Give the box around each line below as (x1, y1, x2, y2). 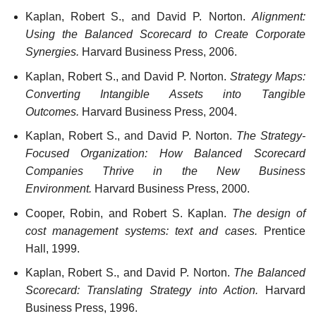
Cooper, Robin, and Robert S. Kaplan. (25, 207, 232, 219)
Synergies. (25, 46, 79, 59)
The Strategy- (236, 130, 306, 142)
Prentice (257, 224, 306, 237)
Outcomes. (25, 105, 79, 118)
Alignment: (252, 11, 305, 23)
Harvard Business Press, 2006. (78, 46, 237, 59)
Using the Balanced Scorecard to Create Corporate (25, 28, 305, 41)
